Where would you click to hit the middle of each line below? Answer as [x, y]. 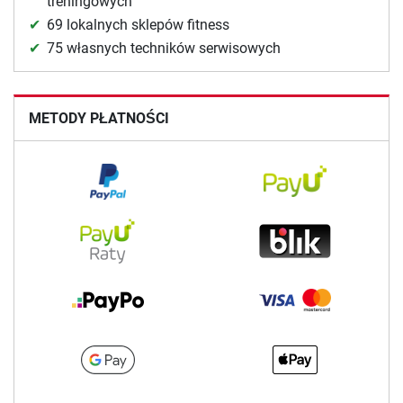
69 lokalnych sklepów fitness [138, 25]
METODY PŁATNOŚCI [99, 119]
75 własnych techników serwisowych [164, 49]
